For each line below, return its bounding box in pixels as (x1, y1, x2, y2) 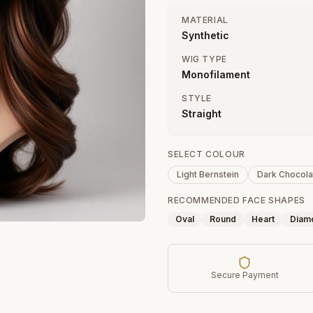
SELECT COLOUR (168, 149, 245, 159)
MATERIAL (182, 15, 228, 25)
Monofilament (182, 68, 250, 80)
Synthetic (182, 29, 229, 41)
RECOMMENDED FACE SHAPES (168, 195, 305, 205)
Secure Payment (210, 270, 279, 280)
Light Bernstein (177, 169, 239, 180)
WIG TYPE (182, 54, 227, 64)
